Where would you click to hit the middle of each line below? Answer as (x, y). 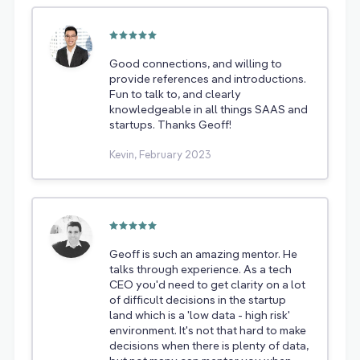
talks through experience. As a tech (200, 269)
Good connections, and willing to (196, 63)
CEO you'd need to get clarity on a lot (207, 284)
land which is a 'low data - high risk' (200, 315)
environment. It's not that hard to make (208, 330)
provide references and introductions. (208, 79)
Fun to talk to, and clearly (175, 94)
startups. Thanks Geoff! (170, 125)
